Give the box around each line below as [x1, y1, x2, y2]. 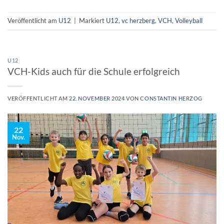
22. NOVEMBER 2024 [69, 95, 125, 102]
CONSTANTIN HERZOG [140, 95, 202, 102]
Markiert [79, 16, 106, 24]
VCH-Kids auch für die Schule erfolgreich [7, 65, 180, 77]
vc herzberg [121, 16, 155, 24]
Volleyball [175, 16, 202, 24]
